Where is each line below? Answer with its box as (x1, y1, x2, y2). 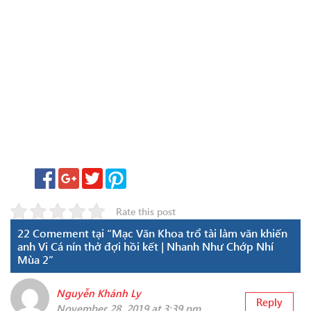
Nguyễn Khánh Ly (56, 286, 141, 301)
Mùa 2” (17, 252, 53, 267)
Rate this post (116, 204, 176, 218)
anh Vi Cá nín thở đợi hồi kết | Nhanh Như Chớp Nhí (17, 239, 274, 254)
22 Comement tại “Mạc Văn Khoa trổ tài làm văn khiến (17, 226, 287, 241)
